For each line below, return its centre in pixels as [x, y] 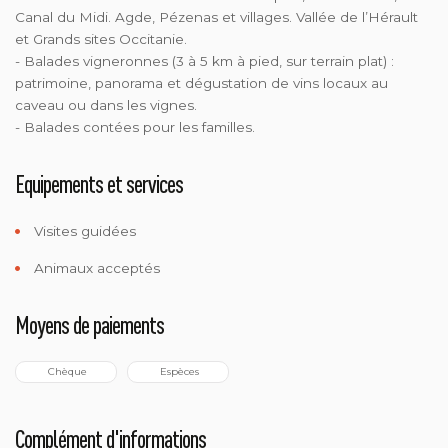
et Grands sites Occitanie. [101, 38]
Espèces [179, 371]
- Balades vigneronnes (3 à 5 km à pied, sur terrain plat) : [204, 60]
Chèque [67, 371]
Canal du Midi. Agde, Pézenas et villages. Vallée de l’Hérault [216, 16]
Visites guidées [83, 230]
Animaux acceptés [95, 267]
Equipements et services [99, 183]
